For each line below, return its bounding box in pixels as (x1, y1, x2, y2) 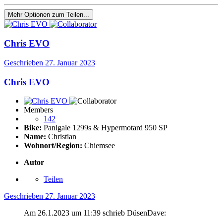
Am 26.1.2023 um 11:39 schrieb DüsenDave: (24, 209, 166, 218)
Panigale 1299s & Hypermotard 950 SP (42, 123, 167, 132)
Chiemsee (82, 141, 115, 150)
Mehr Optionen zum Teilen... (8, 11, 89, 19)
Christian (46, 132, 76, 141)
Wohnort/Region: (24, 141, 82, 150)
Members (24, 106, 53, 114)
